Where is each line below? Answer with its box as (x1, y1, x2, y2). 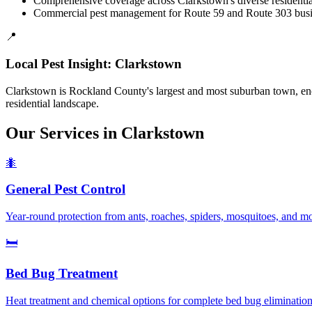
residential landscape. (6, 97, 99, 109)
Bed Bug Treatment (6, 265, 118, 281)
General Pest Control (6, 182, 125, 197)
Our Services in (6, 123, 121, 142)
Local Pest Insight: (6, 56, 115, 72)
